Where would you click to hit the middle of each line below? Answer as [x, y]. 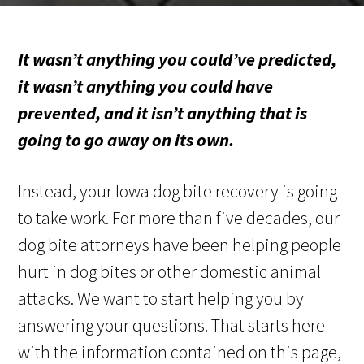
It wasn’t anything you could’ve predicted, [178, 60]
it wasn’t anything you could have [146, 87]
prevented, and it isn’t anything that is [163, 113]
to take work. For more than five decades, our [179, 218]
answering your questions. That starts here [172, 325]
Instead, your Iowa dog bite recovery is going [178, 191]
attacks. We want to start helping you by [161, 299]
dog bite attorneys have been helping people [180, 245]
